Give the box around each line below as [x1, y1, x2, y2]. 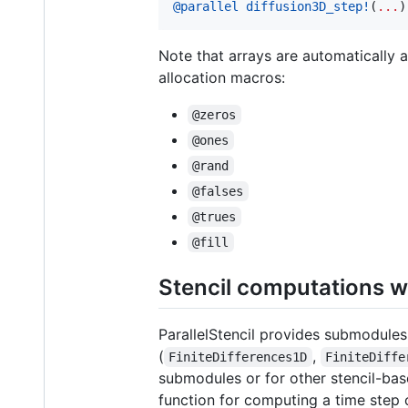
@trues [192, 209, 237, 224]
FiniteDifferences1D [168, 350, 308, 365]
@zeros [192, 107, 237, 122]
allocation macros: [158, 67, 285, 87]
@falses [192, 183, 244, 199]
